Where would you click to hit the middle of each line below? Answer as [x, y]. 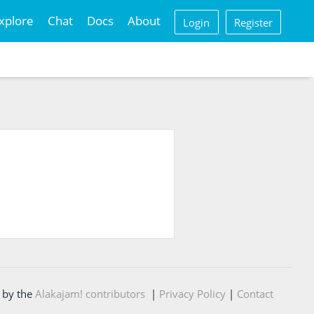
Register [253, 22]
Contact [255, 293]
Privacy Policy [192, 293]
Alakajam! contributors [90, 293]
